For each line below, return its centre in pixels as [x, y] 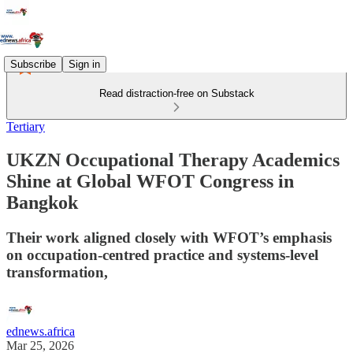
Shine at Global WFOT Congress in [150, 181]
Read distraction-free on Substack [176, 93]
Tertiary [26, 126]
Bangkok [42, 202]
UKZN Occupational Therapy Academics [173, 160]
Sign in [84, 64]
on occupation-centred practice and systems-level [162, 255]
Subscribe [33, 64]
